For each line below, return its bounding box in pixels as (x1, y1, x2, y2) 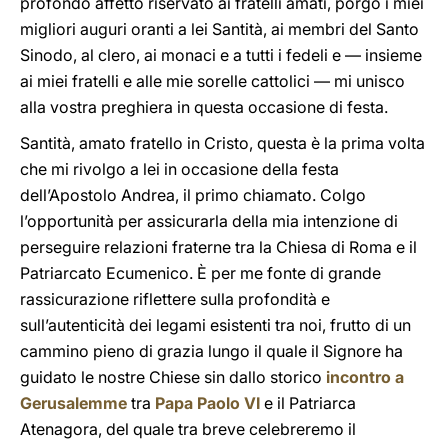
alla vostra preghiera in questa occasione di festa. (20, 97, 388, 117)
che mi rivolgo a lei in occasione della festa (20, 159, 339, 179)
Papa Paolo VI (155, 393, 260, 413)
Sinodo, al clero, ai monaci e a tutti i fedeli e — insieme (20, 45, 422, 65)
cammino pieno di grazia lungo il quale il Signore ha (20, 341, 403, 361)
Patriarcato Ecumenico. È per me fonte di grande (20, 263, 381, 283)
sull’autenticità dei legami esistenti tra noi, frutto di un (20, 315, 411, 335)
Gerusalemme (20, 393, 127, 413)
